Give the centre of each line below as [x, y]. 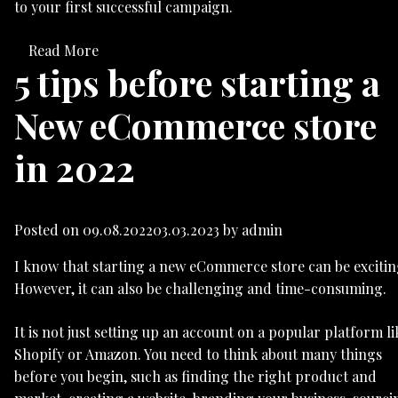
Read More [64, 51]
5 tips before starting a [197, 83]
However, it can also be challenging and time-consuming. [200, 289]
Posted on [48, 230]
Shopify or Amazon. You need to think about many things [198, 354]
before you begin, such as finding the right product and [195, 377]
